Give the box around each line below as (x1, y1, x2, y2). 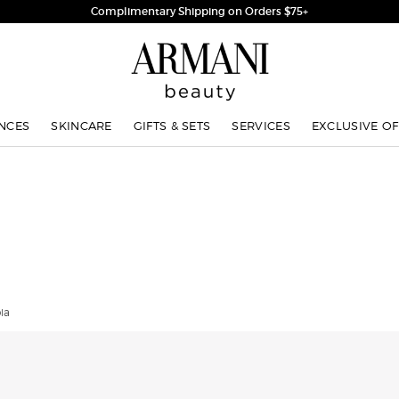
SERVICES (232, 118, 290, 133)
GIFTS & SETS (133, 118, 211, 133)
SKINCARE (51, 118, 112, 133)
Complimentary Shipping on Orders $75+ (91, 4, 308, 18)
